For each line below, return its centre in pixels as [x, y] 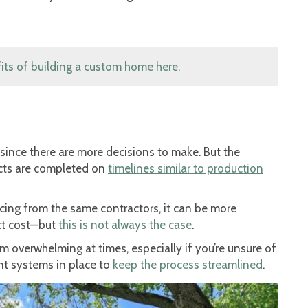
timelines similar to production [186, 169]
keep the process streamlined [188, 265]
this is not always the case [125, 225]
